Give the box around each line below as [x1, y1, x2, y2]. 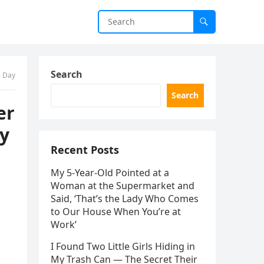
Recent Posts [51, 143, 119, 157]
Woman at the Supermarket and [51, 179, 194, 192]
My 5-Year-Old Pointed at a [51, 166, 169, 179]
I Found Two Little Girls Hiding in [51, 240, 195, 253]
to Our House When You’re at [51, 205, 181, 218]
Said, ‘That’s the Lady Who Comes [51, 192, 199, 205]
